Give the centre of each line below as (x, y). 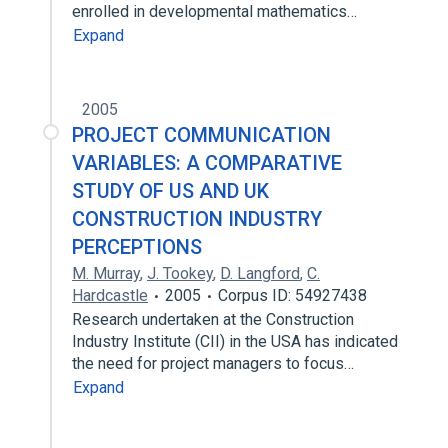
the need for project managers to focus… (215, 363)
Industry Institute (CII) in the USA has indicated (235, 341)
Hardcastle (110, 295)
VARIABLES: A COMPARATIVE (207, 163)
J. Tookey (180, 273)
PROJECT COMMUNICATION (201, 135)
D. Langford (260, 273)
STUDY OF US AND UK (170, 191)
